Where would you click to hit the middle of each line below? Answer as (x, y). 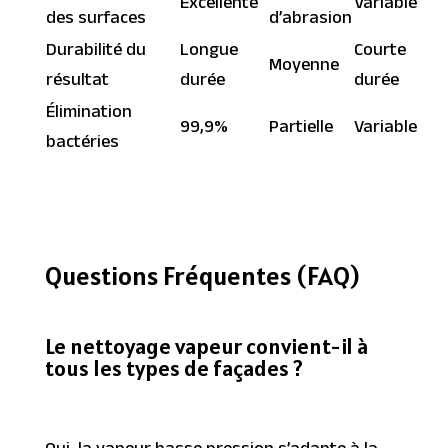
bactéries (82, 144)
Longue (208, 52)
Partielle (300, 129)
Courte (379, 52)
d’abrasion (310, 20)
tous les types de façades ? (173, 367)
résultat (77, 82)
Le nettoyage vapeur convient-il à (206, 345)
